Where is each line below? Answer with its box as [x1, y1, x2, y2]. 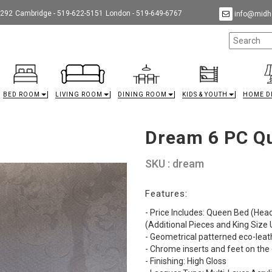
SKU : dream [145, 157, 204, 170]
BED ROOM [3, 91, 40, 98]
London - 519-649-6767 [106, 8, 182, 18]
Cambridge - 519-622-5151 [15, 8, 103, 18]
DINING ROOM [118, 91, 167, 98]
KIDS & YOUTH [182, 91, 228, 98]
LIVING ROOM [55, 91, 103, 98]
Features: [145, 188, 188, 199]
